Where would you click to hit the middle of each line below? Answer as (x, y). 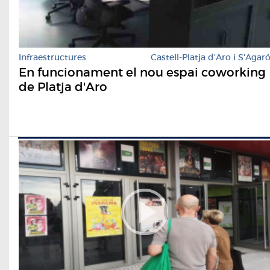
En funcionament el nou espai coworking (142, 72)
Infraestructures (52, 57)
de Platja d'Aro (63, 86)
